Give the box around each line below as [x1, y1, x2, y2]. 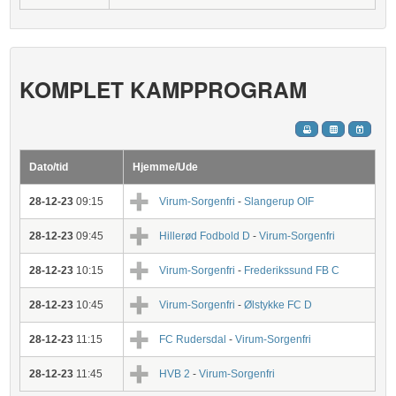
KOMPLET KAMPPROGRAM [19, 73, 308, 105]
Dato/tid [29, 161, 69, 173]
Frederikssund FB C [244, 264, 340, 277]
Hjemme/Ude [133, 161, 199, 173]
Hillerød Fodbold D [159, 230, 251, 242]
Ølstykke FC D [244, 299, 313, 311]
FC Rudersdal [159, 333, 227, 346]
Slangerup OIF [244, 195, 315, 208]
